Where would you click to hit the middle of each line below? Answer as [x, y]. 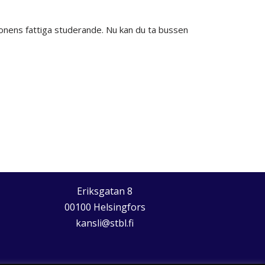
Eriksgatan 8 [105, 191]
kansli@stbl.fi [105, 223]
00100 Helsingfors [105, 207]
